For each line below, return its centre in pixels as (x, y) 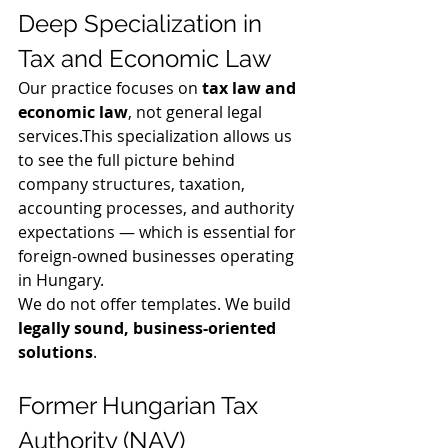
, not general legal (197, 111)
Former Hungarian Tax (141, 405)
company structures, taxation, (133, 183)
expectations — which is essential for (159, 231)
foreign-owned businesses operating (158, 255)
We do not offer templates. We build (156, 303)
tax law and (251, 87)
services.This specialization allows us (157, 135)
